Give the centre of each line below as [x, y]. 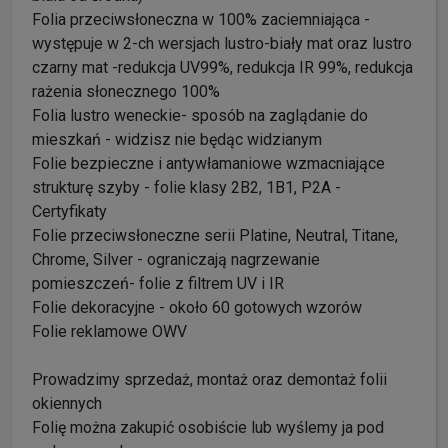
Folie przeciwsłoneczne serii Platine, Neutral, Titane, [215, 235]
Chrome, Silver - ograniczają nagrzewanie [176, 259]
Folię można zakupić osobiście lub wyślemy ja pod [208, 427]
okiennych [67, 403]
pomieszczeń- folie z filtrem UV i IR [158, 283]
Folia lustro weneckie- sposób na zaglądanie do [200, 115]
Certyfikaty [69, 211]
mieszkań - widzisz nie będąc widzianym [177, 139]
